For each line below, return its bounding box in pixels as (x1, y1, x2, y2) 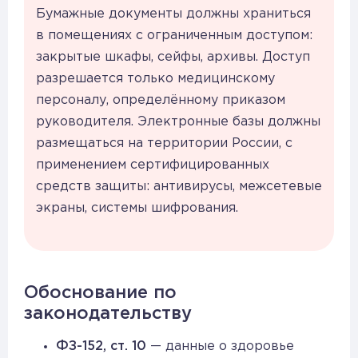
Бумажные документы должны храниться (36, 7, 311, 20)
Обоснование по (24, 284, 177, 301)
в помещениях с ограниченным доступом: (36, 29, 312, 42)
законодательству (24, 305, 192, 322)
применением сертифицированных (36, 158, 269, 171)
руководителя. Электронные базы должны (36, 115, 320, 128)
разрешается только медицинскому (36, 72, 275, 85)
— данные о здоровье (146, 340, 294, 352)
